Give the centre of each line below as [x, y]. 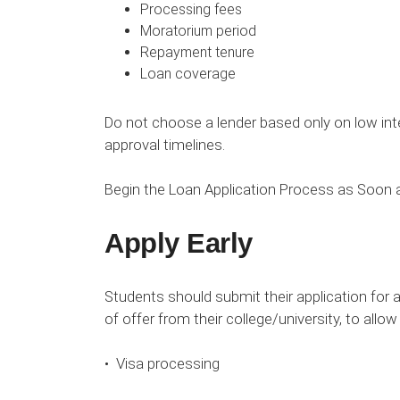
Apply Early [179, 244]
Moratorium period [198, 31]
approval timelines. [165, 145]
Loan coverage [188, 74]
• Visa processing [162, 364]
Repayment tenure [197, 53]
